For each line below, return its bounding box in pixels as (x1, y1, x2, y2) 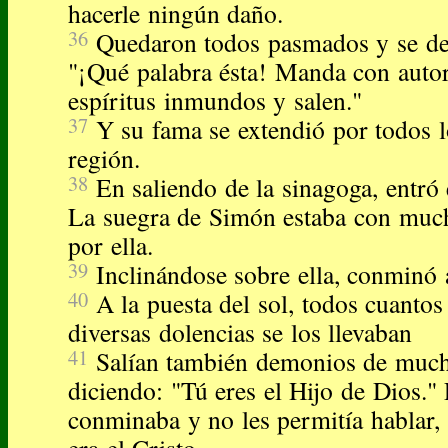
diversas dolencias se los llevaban (68, 315, 413, 350)
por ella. (68, 228, 153, 263)
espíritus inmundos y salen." (68, 83, 362, 118)
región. (68, 141, 140, 176)
